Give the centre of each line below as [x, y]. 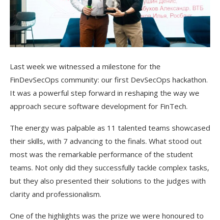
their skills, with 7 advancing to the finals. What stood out [106, 141]
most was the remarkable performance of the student [101, 154]
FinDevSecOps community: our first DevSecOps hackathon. [109, 80]
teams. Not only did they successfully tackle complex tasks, [110, 167]
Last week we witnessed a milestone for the [85, 66]
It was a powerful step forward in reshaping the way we [105, 93]
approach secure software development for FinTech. [99, 106]
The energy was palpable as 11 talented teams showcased [110, 128]
